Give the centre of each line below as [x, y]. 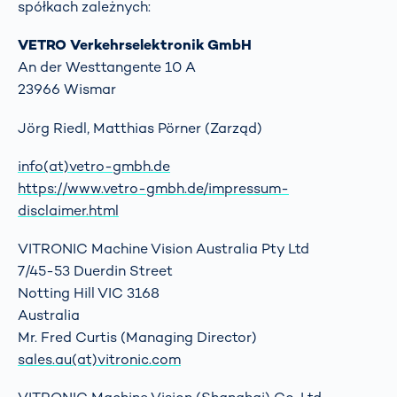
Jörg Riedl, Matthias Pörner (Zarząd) [140, 128]
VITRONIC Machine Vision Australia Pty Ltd [163, 249]
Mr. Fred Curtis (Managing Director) [137, 338]
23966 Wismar [67, 90]
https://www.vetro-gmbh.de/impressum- [153, 188]
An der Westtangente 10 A [107, 67]
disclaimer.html [68, 210]
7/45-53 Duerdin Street [95, 271]
